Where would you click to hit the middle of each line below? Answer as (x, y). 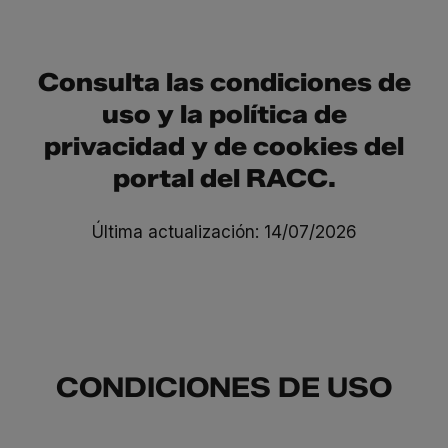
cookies (305, 146)
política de (277, 114)
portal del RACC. (224, 178)
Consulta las (123, 82)
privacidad (114, 146)
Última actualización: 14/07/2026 (224, 232)
